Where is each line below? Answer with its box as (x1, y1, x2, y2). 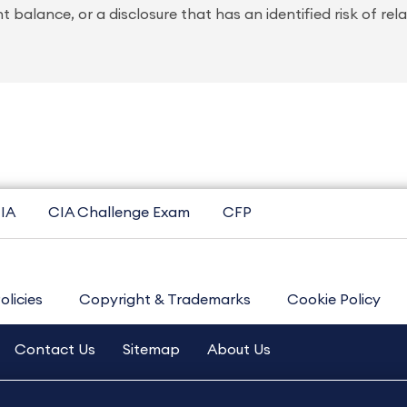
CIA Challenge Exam (48, 205, 190, 220)
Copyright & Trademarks (79, 293, 251, 307)
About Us (207, 342, 271, 357)
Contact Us (15, 342, 95, 357)
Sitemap (123, 342, 180, 357)
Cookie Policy (287, 293, 381, 307)
